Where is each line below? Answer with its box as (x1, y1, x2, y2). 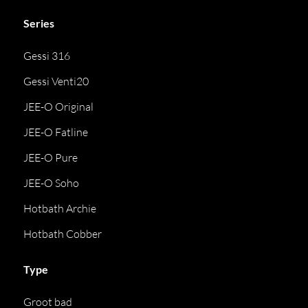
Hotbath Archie (23, 201, 97, 215)
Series (23, 16, 55, 30)
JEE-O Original (23, 100, 94, 113)
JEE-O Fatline (23, 125, 89, 139)
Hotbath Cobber (23, 227, 102, 241)
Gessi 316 (23, 49, 71, 63)
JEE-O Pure (23, 151, 78, 164)
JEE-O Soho (23, 176, 80, 190)
